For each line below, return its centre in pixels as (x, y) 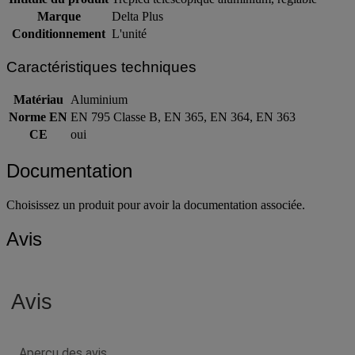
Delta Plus (137, 16)
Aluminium (99, 100)
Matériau (38, 100)
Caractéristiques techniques (101, 67)
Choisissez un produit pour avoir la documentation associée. (156, 205)
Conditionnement (59, 33)
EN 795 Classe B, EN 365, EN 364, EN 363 (183, 117)
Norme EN (38, 117)
